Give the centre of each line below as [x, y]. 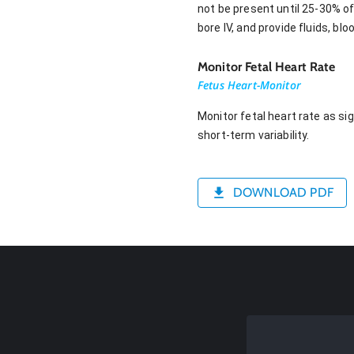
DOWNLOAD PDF [283, 193]
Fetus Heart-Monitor [249, 85]
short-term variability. [254, 135]
